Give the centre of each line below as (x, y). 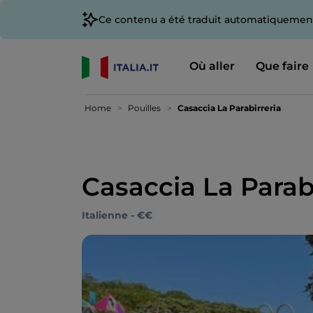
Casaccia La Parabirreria (229, 108)
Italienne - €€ (117, 215)
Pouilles (144, 108)
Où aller (212, 66)
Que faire (282, 66)
